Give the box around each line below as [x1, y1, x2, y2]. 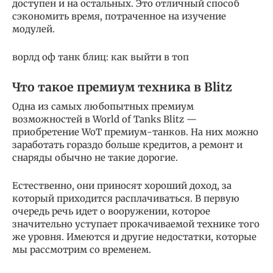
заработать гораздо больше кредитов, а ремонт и [12, 138, 243, 151]
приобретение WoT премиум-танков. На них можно [12, 126, 258, 138]
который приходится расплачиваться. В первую [12, 192, 239, 204]
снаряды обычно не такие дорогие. [12, 151, 178, 163]
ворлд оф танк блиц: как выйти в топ [12, 51, 189, 63]
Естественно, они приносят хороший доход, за [12, 179, 232, 191]
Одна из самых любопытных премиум [12, 100, 194, 112]
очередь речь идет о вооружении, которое [12, 205, 210, 217]
